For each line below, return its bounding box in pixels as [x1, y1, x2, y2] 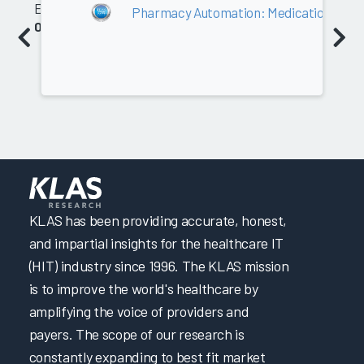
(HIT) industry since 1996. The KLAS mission [28, 257, 289, 275]
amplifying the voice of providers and [28, 302, 249, 321]
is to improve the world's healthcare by [28, 279, 258, 298]
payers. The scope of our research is [28, 325, 245, 344]
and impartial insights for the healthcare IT [28, 234, 284, 253]
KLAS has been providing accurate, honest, [28, 211, 287, 230]
